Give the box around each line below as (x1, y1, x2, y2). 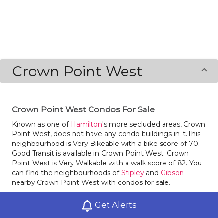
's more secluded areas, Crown (102, 120, 205, 128)
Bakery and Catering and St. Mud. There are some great (12, 205, 201, 214)
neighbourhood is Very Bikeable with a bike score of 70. (12, 139, 200, 148)
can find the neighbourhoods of (12, 168, 121, 177)
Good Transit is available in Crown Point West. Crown (12, 149, 189, 158)
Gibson (161, 168, 184, 177)
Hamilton (71, 120, 102, 128)
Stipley (121, 168, 144, 177)
